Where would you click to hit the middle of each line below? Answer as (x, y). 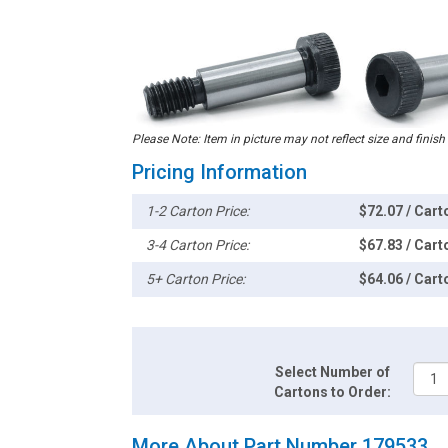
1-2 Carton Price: (198, 210)
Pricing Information (219, 171)
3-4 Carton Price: (198, 244)
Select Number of (333, 371)
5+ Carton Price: (196, 278)
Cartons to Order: (333, 391)
